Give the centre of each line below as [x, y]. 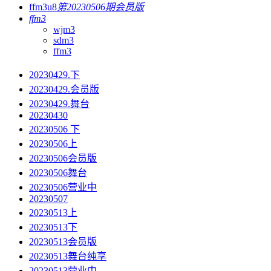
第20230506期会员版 [100, 7]
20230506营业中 [63, 188]
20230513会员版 [63, 242]
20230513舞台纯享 [68, 256]
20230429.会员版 [64, 90]
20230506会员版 [63, 158]
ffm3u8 [43, 7]
